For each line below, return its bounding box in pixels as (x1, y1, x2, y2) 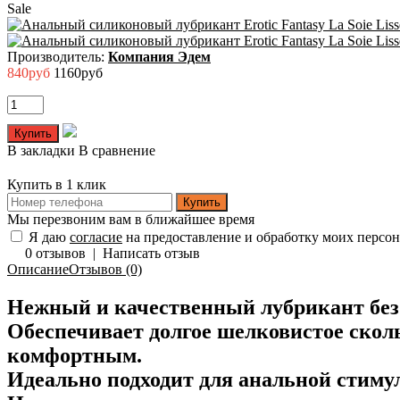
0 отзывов (25, 246, 86, 262)
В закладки (7, 143, 75, 159)
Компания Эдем (108, 49, 211, 65)
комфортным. (7, 344, 142, 368)
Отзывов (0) (69, 262, 142, 278)
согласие (70, 229, 122, 246)
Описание (7, 262, 69, 278)
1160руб (54, 65, 103, 81)
